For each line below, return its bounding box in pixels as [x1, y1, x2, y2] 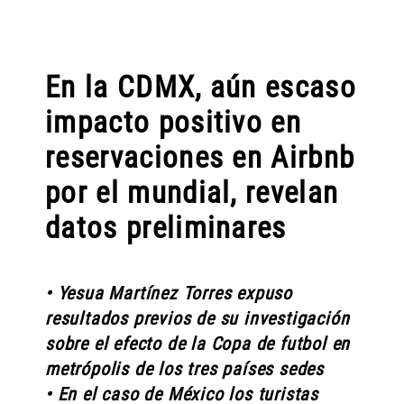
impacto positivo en [45, 104, 302, 140]
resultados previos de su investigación [45, 308, 350, 330]
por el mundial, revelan [45, 174, 339, 210]
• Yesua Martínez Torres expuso [45, 282, 293, 305]
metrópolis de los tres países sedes [45, 358, 324, 381]
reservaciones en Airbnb [45, 139, 355, 175]
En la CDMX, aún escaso [45, 69, 357, 105]
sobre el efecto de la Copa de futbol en [45, 333, 351, 355]
